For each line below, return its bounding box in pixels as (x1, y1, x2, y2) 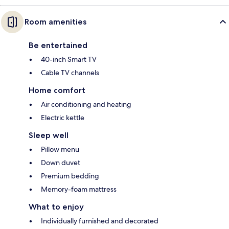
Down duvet (41, 158, 80, 168)
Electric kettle (41, 113, 84, 123)
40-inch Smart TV (41, 55, 97, 64)
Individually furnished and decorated (41, 216, 158, 226)
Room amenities (25, 17, 86, 27)
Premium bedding (41, 171, 99, 181)
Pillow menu (41, 145, 79, 154)
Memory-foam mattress (41, 185, 117, 194)
